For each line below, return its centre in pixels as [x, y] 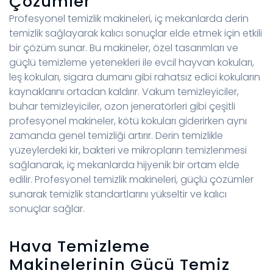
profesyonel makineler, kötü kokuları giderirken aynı [128, 121]
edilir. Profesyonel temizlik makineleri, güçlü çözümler [131, 180]
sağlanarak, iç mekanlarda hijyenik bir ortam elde [124, 165]
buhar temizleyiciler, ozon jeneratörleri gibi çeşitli [122, 107]
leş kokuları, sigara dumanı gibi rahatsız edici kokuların [135, 77]
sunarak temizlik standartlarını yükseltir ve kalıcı [118, 194]
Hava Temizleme [80, 246]
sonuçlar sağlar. [48, 209]
